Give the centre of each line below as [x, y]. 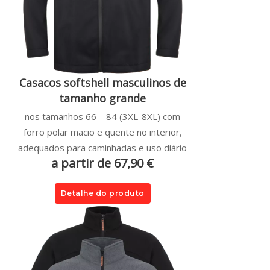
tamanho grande [102, 98]
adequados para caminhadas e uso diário [102, 147]
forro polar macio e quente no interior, [102, 132]
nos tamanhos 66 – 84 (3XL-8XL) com [102, 116]
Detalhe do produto [102, 193]
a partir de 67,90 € [102, 163]
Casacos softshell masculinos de [102, 82]
